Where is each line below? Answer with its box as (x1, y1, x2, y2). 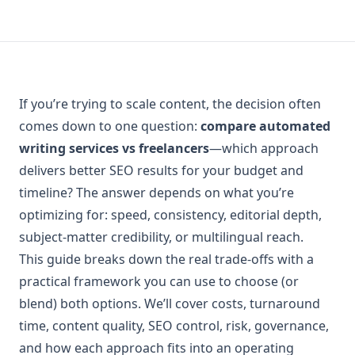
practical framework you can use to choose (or (19, 273, 299, 290)
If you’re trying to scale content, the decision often (19, 95, 321, 113)
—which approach (209, 139, 319, 157)
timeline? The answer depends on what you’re (19, 184, 294, 201)
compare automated (200, 117, 330, 135)
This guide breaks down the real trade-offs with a (19, 250, 314, 268)
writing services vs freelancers (19, 139, 209, 157)
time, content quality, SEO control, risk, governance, (19, 317, 329, 334)
